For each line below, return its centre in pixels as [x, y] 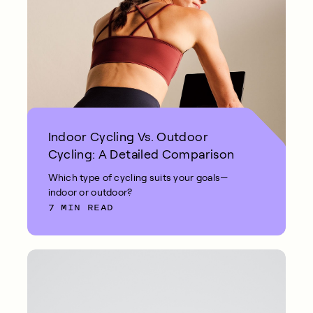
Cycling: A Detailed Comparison [141, 154]
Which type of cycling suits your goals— [138, 177]
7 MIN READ [81, 207]
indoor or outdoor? [90, 192]
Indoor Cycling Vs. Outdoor [128, 137]
